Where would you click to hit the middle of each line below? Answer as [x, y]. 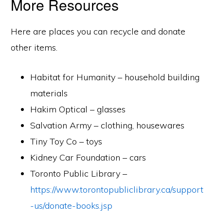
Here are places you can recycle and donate [98, 31]
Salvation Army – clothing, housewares [108, 125]
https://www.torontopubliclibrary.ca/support [117, 190]
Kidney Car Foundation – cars [88, 157]
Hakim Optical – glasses [78, 109]
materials [49, 93]
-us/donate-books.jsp [72, 206]
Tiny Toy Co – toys [66, 141]
